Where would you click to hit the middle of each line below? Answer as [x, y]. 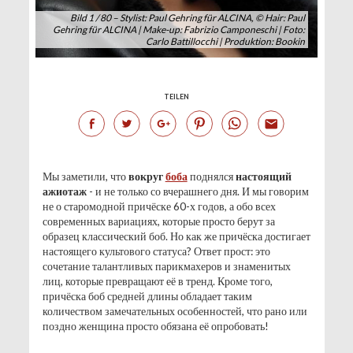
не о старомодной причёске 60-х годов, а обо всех [159, 206]
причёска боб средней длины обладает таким [147, 296]
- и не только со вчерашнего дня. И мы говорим [199, 191]
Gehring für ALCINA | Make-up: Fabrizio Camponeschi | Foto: [179, 30]
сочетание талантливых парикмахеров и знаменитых [166, 266]
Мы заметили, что [85, 176]
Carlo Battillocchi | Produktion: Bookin [226, 42]
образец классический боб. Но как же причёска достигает [176, 236]
